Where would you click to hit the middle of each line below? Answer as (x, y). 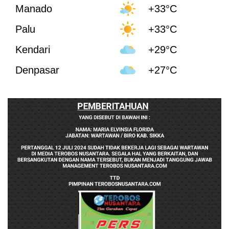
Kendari (33, 49)
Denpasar (37, 70)
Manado (34, 8)
